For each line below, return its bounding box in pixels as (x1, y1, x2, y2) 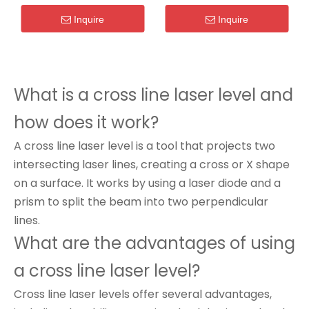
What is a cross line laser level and (14, 83, 293, 106)
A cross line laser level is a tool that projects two (14, 138, 275, 154)
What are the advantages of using (14, 232, 295, 255)
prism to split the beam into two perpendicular (14, 194, 268, 210)
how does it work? (14, 111, 159, 134)
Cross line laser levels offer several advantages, (14, 286, 272, 302)
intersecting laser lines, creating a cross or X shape (14, 157, 290, 172)
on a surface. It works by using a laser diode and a (14, 175, 281, 191)
